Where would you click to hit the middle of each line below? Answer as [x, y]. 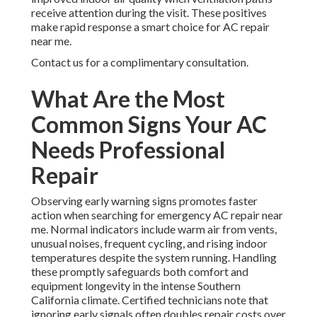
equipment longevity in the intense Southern [136, 286]
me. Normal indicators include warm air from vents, [154, 229]
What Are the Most [128, 99]
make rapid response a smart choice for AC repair [150, 27]
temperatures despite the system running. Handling [154, 258]
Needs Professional [128, 150]
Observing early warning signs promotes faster [144, 201]
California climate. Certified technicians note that [150, 300]
